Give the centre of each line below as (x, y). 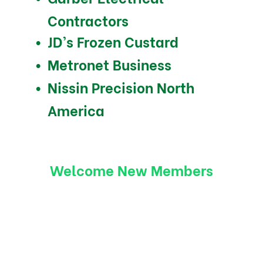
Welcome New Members (131, 169)
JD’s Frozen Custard (113, 41)
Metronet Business (109, 63)
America (76, 109)
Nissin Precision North (121, 86)
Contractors (88, 19)
